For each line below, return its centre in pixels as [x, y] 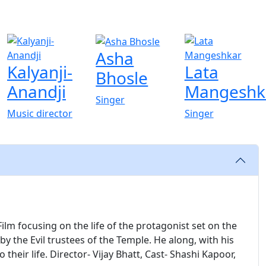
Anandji [36, 91]
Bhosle [122, 78]
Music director [39, 113]
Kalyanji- [39, 72]
